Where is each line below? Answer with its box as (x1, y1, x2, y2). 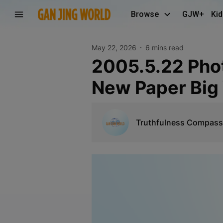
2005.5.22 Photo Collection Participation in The (91, 55, 103, 77)
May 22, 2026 (91, 43, 136, 52)
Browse (131, 9, 159, 19)
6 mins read (145, 43, 184, 52)
